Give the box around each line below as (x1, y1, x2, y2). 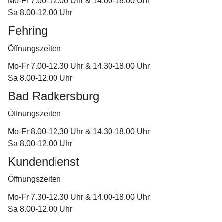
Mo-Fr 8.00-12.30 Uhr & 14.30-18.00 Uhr (8, 127, 150, 136)
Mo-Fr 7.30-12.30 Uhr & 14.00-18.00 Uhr (8, 193, 150, 201)
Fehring (8, 24, 48, 37)
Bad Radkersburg (8, 89, 99, 103)
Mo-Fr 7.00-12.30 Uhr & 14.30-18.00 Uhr (8, 62, 150, 70)
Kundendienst (8, 155, 79, 168)
